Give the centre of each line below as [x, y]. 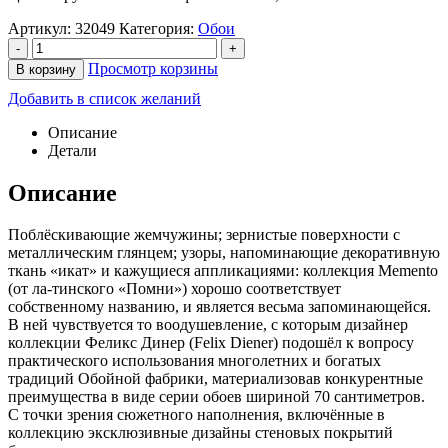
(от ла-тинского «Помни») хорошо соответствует [174, 289]
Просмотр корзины [153, 68]
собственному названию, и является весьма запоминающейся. [219, 307]
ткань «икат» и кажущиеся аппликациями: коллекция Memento [223, 271]
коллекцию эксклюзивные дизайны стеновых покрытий [200, 433]
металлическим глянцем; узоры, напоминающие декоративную [224, 253]
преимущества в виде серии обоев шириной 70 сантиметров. [216, 397]
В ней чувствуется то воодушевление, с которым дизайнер [208, 325]
